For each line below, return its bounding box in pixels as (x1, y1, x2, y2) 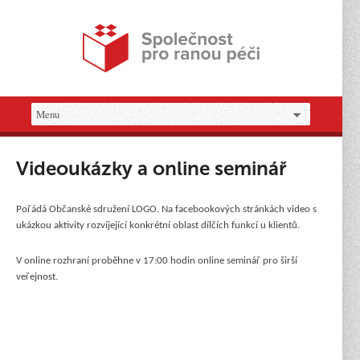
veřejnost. (16, 272, 58, 282)
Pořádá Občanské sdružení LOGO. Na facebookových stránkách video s (16, 204, 317, 215)
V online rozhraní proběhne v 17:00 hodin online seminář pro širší (16, 256, 297, 266)
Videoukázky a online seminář (16, 157, 287, 180)
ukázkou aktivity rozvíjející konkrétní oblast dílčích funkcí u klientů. (16, 220, 300, 231)
